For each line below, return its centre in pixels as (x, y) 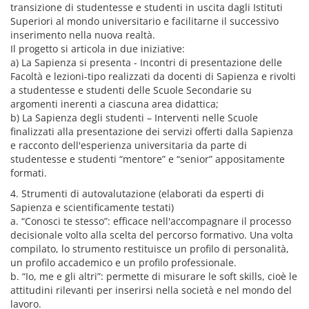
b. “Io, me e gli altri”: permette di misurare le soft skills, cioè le (154, 276)
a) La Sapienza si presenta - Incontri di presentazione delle (146, 62)
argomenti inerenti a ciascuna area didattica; (114, 104)
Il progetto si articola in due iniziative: (98, 49)
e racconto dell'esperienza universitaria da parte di (129, 145)
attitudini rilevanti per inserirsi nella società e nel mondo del (151, 290)
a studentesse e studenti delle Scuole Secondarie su (131, 90)
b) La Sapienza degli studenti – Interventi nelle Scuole (134, 118)
